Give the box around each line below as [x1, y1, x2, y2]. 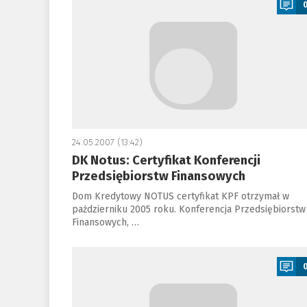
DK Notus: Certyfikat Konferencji [71, 153, 260, 168]
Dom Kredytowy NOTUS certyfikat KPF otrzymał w [71, 191, 289, 202]
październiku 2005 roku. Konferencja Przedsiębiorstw [71, 204, 306, 215]
